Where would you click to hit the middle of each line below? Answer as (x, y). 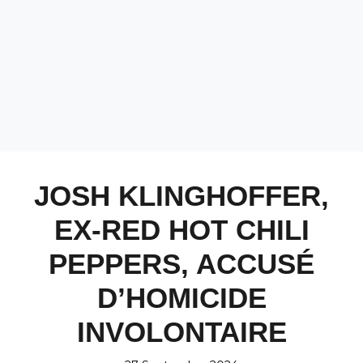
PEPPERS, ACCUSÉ (181, 264)
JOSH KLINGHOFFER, (181, 196)
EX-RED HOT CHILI (181, 230)
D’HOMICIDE (181, 298)
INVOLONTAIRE (181, 332)
